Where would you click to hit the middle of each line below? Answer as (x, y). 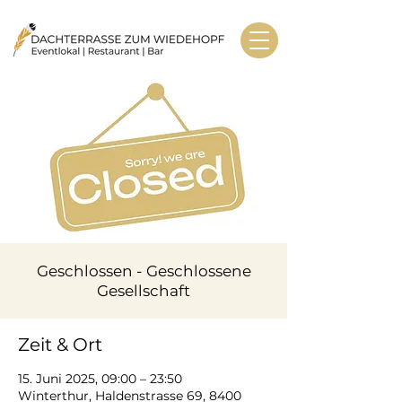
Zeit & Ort (60, 345)
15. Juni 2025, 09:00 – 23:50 (100, 379)
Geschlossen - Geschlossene (144, 271)
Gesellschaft (144, 291)
